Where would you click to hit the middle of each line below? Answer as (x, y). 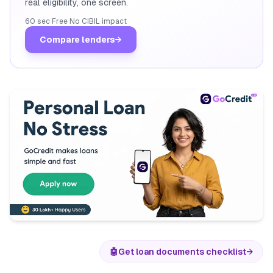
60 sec (37, 22)
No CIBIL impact (98, 22)
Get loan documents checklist (182, 251)
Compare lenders (77, 40)
